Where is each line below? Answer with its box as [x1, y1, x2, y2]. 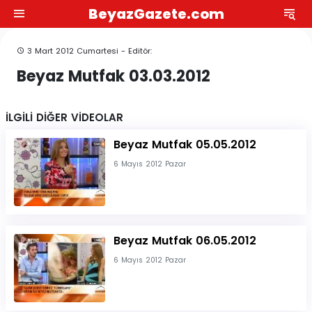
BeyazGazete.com [88, 4, 224, 24]
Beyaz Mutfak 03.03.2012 [17, 65, 210, 87]
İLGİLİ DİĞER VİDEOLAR [6, 110, 123, 125]
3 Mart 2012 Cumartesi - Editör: [24, 45, 152, 56]
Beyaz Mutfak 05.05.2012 [113, 136, 256, 153]
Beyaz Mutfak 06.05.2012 [113, 233, 256, 249]
